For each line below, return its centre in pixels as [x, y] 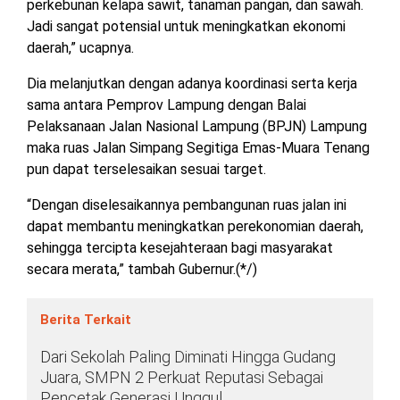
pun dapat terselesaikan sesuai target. [146, 169]
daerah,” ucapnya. [80, 47]
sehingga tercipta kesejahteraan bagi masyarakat [180, 247]
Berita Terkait [86, 319]
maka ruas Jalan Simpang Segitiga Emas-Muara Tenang [198, 147]
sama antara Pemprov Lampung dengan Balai [167, 104]
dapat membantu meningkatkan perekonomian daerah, [195, 226]
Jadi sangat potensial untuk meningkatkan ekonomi [186, 26]
